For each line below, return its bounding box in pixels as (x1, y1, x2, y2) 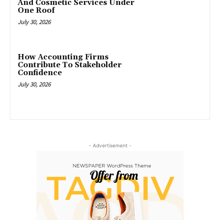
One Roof (18, 5, 55, 15)
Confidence (18, 68, 62, 78)
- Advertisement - (88, 142, 132, 149)
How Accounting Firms (18, 53, 109, 62)
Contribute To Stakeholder (18, 60, 122, 70)
